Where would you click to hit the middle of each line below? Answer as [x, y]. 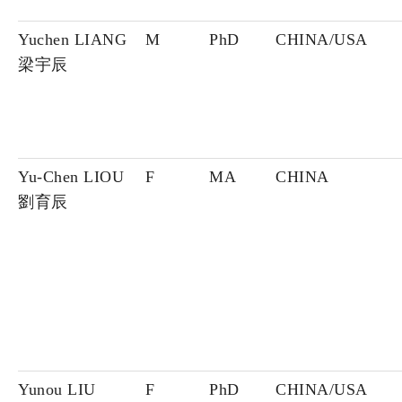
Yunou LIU [57, 390]
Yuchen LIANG [72, 40]
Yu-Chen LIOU [71, 177]
